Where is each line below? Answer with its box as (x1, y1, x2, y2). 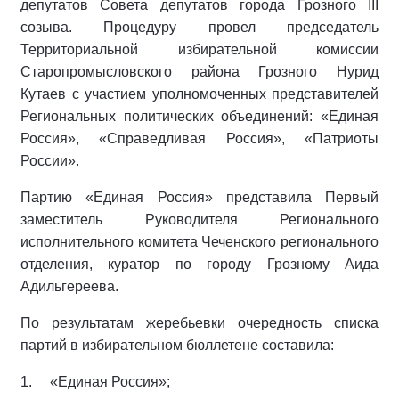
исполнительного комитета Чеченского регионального (20, 234, 379, 250)
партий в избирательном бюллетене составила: (20, 338, 334, 354)
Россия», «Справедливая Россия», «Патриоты (20, 131, 379, 147)
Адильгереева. (20, 279, 118, 295)
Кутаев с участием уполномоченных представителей (20, 86, 379, 102)
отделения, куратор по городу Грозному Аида (20, 256, 379, 273)
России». (20, 153, 79, 169)
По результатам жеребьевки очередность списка (20, 315, 379, 331)
